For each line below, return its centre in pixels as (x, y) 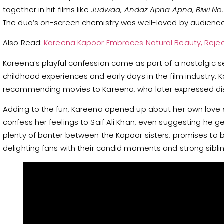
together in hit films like (47, 10)
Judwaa (106, 10)
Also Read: (24, 43)
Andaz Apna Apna (158, 10)
